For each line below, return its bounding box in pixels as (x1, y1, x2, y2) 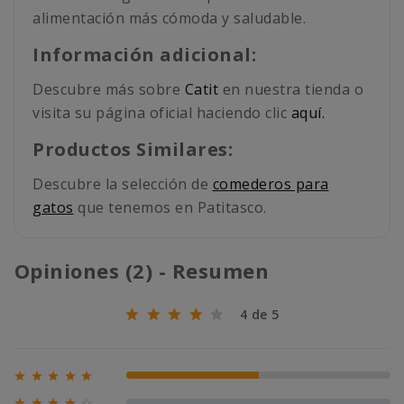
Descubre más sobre (32, 79, 185, 100)
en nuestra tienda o (218, 79, 363, 100)
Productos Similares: (32, 137, 233, 162)
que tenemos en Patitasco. (73, 197, 267, 218)
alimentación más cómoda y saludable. (32, 8, 306, 29)
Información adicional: (32, 42, 256, 68)
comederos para (212, 174, 329, 195)
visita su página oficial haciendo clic (32, 103, 291, 124)
